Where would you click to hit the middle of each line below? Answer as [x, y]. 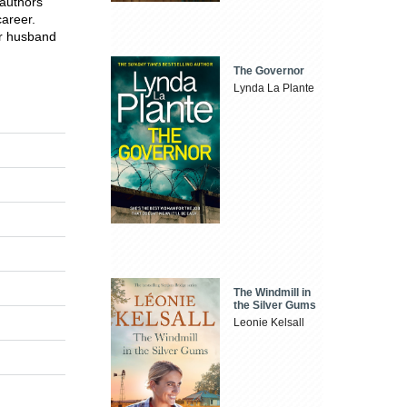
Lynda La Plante [274, 89]
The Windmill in [273, 292]
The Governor [269, 71]
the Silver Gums [275, 305]
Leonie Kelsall [269, 322]
